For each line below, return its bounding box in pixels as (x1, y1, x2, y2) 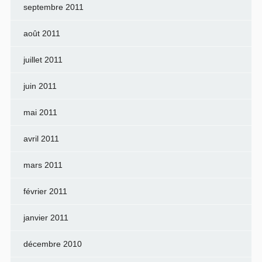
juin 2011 (23, 81, 57, 91)
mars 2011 (23, 160, 63, 170)
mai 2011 (23, 107, 57, 117)
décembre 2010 (23, 239, 82, 249)
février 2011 (23, 186, 67, 196)
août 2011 (23, 28, 60, 38)
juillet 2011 (23, 54, 63, 64)
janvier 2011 (23, 212, 68, 222)
